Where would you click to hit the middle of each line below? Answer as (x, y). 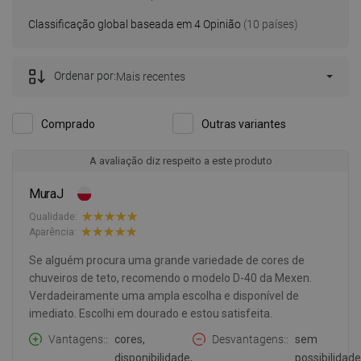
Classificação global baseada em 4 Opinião (135, 25)
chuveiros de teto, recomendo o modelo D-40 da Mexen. (170, 278)
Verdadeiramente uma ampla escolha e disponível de (164, 296)
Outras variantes (244, 124)
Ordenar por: (85, 76)
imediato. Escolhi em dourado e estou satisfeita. (151, 314)
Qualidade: (53, 216)
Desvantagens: (249, 340)
